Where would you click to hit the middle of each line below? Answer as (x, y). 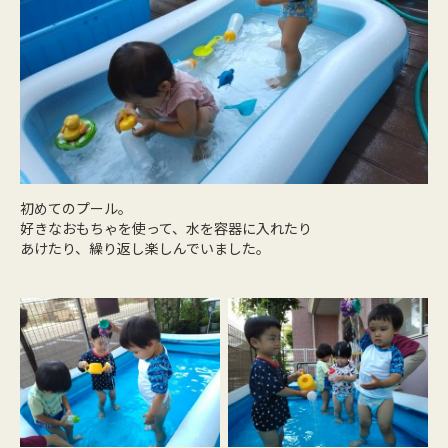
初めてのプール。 (76, 207)
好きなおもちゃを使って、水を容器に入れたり (166, 227)
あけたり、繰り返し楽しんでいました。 (145, 247)
